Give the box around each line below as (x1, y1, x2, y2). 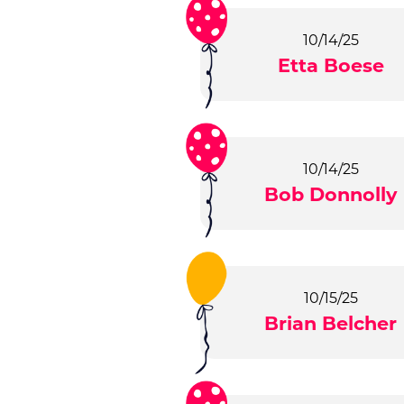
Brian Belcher (264, 312, 398, 335)
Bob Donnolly (264, 183, 398, 207)
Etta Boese (277, 54, 384, 78)
